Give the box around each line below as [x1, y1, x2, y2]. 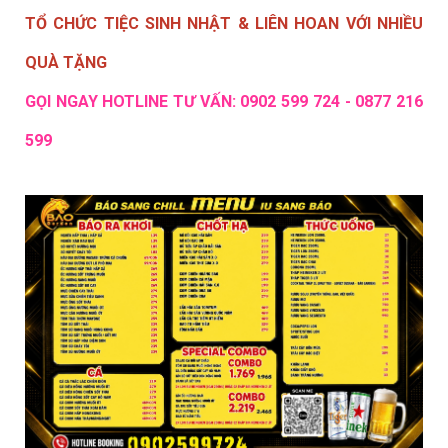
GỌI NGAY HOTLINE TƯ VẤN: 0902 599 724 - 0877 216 [25, 92, 423, 112]
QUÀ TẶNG [25, 53, 111, 73]
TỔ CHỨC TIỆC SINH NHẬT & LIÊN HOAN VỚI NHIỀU [25, 14, 423, 34]
